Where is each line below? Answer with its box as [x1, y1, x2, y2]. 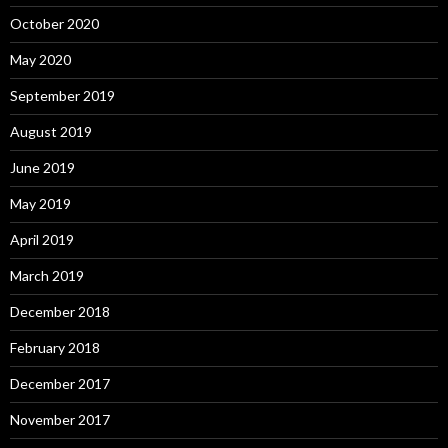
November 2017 [10, 410, 110, 428]
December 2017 [10, 374, 110, 392]
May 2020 [10, 50, 71, 68]
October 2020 [10, 14, 99, 32]
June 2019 [10, 158, 75, 176]
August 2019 [10, 122, 92, 140]
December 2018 [10, 302, 110, 320]
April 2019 [10, 230, 74, 248]
